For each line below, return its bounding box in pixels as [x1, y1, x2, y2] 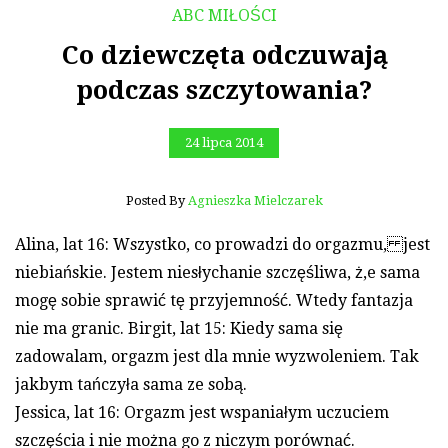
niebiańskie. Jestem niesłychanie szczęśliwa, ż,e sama [15, 262, 420, 282]
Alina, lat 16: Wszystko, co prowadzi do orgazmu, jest [15, 234, 430, 254]
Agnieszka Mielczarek [187, 192, 323, 208]
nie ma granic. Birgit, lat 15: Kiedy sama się [15, 318, 343, 338]
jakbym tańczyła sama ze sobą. [15, 374, 247, 394]
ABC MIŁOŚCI [171, 6, 277, 25]
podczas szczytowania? [76, 75, 372, 105]
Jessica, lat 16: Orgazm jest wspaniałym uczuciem [15, 402, 389, 422]
